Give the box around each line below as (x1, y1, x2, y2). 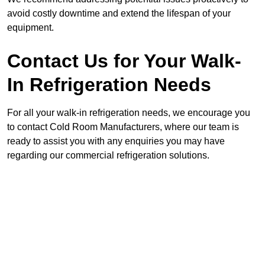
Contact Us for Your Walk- (7, 50, 241, 72)
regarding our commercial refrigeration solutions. (7, 150, 209, 161)
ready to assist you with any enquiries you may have (7, 136, 225, 147)
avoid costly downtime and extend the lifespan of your (7, 8, 231, 19)
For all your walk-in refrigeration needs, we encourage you (7, 108, 250, 118)
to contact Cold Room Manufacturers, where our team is (7, 122, 239, 132)
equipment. (7, 22, 54, 33)
